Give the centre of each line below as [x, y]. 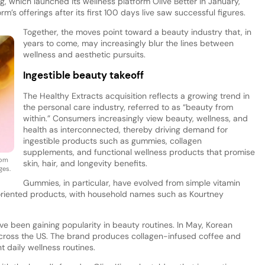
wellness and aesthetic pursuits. [84, 54]
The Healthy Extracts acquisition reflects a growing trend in [136, 96]
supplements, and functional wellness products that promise [139, 152]
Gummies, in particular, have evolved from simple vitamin [131, 182]
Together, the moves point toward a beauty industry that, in [137, 32]
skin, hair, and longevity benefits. [85, 163]
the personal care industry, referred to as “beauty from [128, 107]
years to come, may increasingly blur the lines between [128, 43]
